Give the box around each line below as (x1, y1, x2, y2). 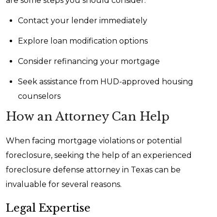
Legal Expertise (6, 201, 91, 215)
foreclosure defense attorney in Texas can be (6, 165, 181, 174)
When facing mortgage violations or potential (6, 136, 182, 145)
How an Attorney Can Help (6, 109, 170, 124)
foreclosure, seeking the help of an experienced (6, 151, 192, 160)
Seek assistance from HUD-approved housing (18, 77, 193, 86)
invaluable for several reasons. (6, 180, 122, 189)
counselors (18, 92, 61, 101)
